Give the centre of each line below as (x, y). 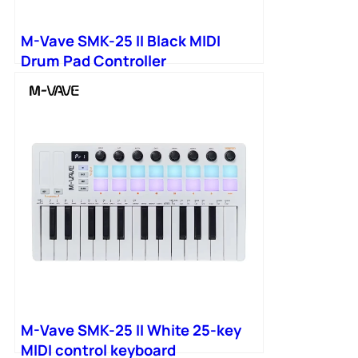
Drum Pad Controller (93, 60)
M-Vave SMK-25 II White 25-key (131, 330)
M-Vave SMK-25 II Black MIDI (121, 40)
